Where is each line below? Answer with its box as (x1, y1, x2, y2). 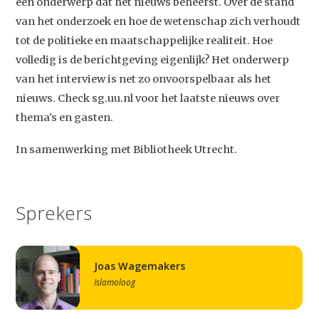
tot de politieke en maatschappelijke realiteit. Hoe (16, 34, 273, 48)
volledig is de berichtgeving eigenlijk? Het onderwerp (16, 53, 290, 67)
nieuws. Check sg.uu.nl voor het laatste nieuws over (16, 92, 281, 105)
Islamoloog (94, 276, 136, 288)
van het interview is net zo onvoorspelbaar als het (16, 73, 272, 86)
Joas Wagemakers (98, 258, 186, 273)
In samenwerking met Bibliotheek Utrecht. (16, 142, 238, 156)
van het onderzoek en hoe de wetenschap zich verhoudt (16, 15, 301, 28)
